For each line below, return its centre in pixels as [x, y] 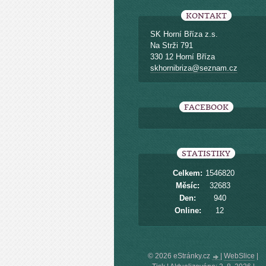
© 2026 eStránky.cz [180, 256]
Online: [188, 210]
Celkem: [188, 173]
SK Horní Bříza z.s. [184, 34]
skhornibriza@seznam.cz [194, 68]
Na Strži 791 [172, 45]
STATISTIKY [206, 153]
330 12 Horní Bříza [183, 57]
